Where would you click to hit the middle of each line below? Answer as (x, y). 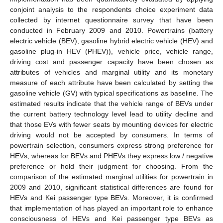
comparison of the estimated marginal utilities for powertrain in (111, 176)
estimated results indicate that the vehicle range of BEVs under (111, 103)
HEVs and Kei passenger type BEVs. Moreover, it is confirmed (111, 197)
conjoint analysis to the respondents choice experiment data (111, 9)
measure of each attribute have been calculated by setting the (111, 82)
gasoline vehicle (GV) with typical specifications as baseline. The (111, 93)
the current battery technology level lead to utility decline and (111, 114)
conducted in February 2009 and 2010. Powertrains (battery (111, 30)
